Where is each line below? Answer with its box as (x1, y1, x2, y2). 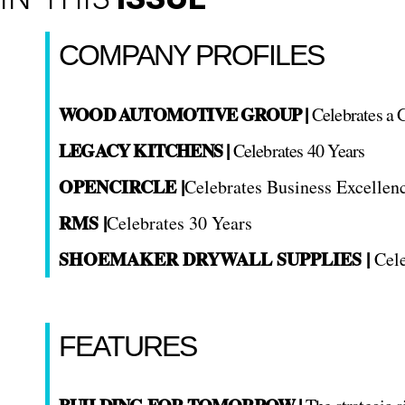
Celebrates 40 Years (229, 138, 365, 164)
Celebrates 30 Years (107, 211, 252, 236)
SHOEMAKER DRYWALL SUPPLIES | (59, 246, 374, 273)
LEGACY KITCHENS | (59, 137, 230, 165)
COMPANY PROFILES (59, 39, 324, 72)
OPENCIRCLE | (59, 174, 184, 201)
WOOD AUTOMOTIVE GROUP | (59, 101, 308, 128)
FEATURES (59, 330, 196, 363)
